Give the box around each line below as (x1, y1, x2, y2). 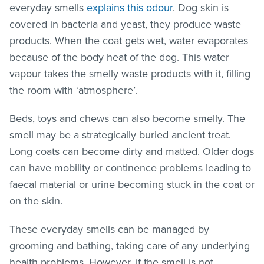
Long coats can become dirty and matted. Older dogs (9, 144, 254, 158)
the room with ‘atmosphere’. (9, 83, 137, 97)
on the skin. (9, 194, 62, 207)
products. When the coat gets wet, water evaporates (9, 34, 248, 47)
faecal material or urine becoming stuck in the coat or (9, 177, 255, 191)
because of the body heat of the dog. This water (9, 50, 229, 64)
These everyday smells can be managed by (9, 222, 209, 236)
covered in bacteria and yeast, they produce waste (9, 17, 241, 31)
